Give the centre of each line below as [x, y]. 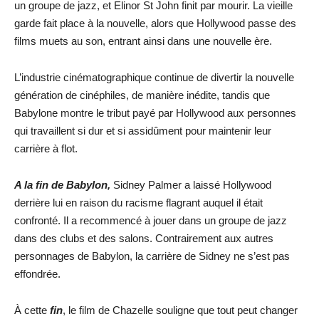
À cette [32, 310]
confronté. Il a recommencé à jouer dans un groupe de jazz [151, 220]
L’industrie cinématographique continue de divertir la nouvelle [154, 77]
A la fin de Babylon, [62, 184]
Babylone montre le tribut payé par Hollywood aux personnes [155, 113]
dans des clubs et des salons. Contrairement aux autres [144, 238]
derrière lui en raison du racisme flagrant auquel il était [138, 202]
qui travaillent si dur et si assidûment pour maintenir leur [143, 130]
